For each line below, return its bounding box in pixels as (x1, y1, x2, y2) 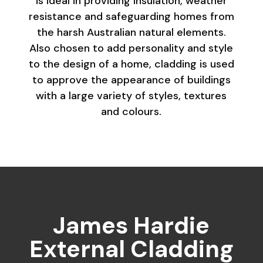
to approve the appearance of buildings (32, 73, 231, 87)
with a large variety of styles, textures (36, 89, 227, 103)
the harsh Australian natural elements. (36, 25, 226, 40)
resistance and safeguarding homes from (28, 9, 234, 24)
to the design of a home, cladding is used (28, 57, 234, 72)
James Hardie (53, 210, 210, 241)
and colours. (101, 104, 162, 119)
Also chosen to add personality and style (29, 41, 234, 56)
